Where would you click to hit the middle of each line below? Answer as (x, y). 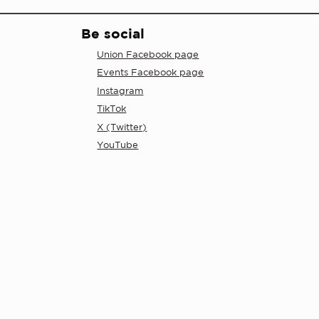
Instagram (120, 90)
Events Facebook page (151, 73)
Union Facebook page (148, 54)
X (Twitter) (122, 127)
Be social (113, 33)
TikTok (112, 109)
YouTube (118, 145)
